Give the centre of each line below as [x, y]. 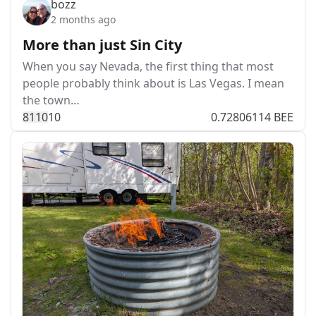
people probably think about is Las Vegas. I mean [153, 83]
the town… [51, 100]
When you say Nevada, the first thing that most [148, 66]
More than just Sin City [102, 45]
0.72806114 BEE [252, 117]
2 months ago [83, 19]
